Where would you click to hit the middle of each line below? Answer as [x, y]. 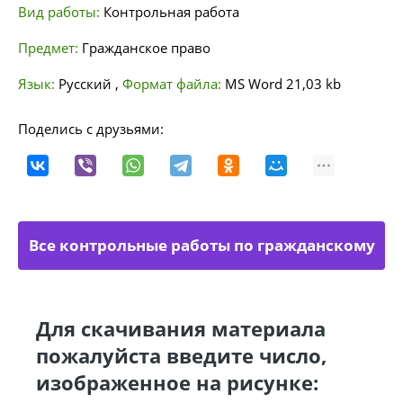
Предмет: [48, 48]
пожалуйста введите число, [181, 355]
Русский [87, 84]
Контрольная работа [171, 12]
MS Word [254, 84]
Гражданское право [146, 48]
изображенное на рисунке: [177, 382]
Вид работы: [59, 12]
